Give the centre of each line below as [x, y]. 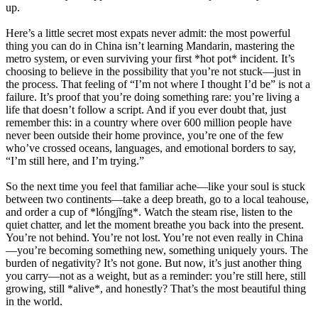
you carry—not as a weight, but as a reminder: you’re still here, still [156, 275]
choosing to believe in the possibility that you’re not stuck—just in [153, 71]
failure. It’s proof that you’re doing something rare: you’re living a [153, 97]
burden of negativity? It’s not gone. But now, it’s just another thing [154, 263]
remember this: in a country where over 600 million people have [149, 122]
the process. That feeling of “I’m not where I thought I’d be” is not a [158, 84]
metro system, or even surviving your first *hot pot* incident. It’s [150, 58]
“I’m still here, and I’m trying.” [75, 160]
